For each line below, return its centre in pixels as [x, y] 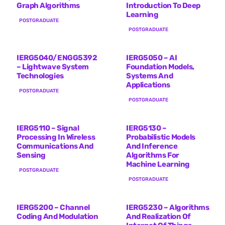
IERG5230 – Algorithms [168, 207]
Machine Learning [158, 164]
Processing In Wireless [56, 137]
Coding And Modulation [58, 216]
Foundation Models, [160, 67]
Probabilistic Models [161, 137]
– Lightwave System [53, 67]
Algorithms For [153, 155]
